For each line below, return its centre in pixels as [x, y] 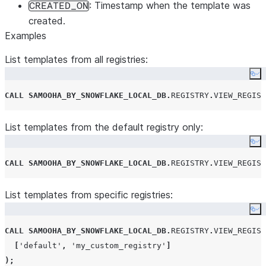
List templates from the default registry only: [104, 127]
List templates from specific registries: [89, 195]
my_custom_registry [119, 246]
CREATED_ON [59, 6]
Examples [26, 36]
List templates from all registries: [76, 59]
